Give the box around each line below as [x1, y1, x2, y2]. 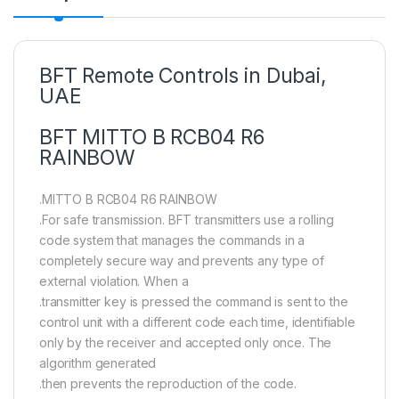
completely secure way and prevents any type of [39, 253, 324, 269]
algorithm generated [39, 355, 157, 371]
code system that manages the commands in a [39, 232, 305, 248]
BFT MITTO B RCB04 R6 [39, 125, 265, 151]
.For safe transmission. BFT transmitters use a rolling [39, 212, 334, 228]
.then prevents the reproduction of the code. [39, 376, 297, 392]
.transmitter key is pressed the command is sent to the [39, 294, 348, 310]
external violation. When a [39, 273, 189, 289]
